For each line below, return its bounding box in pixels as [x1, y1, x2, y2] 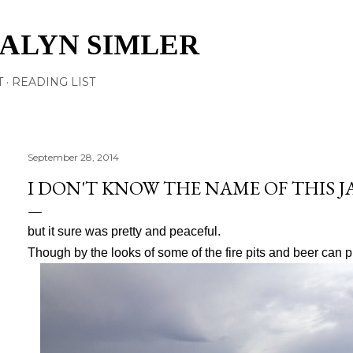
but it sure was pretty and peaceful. [28, 225, 221, 238]
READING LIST [12, 75, 95, 89]
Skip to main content [112, 9, 241, 30]
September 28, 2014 [28, 151, 119, 163]
